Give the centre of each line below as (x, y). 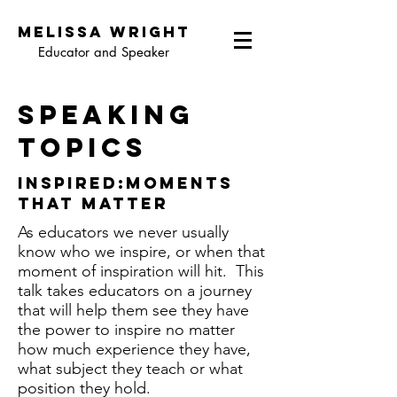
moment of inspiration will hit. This (141, 271)
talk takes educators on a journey (135, 291)
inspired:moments (125, 183)
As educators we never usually (123, 232)
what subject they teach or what (130, 369)
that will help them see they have (133, 310)
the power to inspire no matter (126, 330)
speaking (106, 115)
